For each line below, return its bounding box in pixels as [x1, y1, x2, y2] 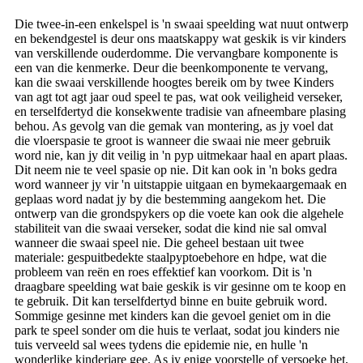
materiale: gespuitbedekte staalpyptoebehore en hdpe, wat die [15, 250, 327, 264]
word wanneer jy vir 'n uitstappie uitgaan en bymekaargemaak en [15, 177, 347, 191]
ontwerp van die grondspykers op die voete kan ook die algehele [15, 206, 344, 220]
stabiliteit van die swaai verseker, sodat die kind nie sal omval [15, 220, 327, 235]
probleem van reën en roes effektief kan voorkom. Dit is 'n [15, 264, 312, 279]
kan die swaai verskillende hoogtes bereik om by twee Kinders [15, 75, 334, 89]
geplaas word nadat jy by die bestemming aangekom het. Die [15, 191, 326, 206]
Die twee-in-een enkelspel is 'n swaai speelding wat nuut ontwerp [15, 16, 348, 31]
